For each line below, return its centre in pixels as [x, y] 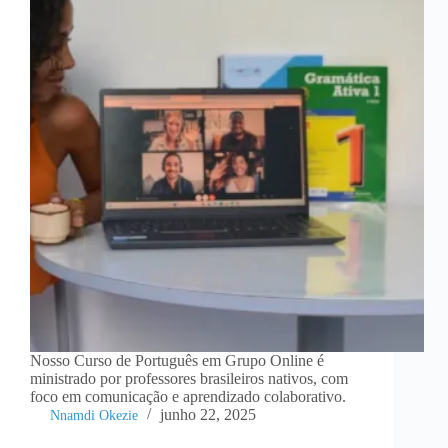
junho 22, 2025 [208, 415]
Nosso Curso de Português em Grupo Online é [177, 361]
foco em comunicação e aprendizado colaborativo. [188, 397]
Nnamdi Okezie [94, 416]
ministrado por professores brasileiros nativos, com [189, 379]
